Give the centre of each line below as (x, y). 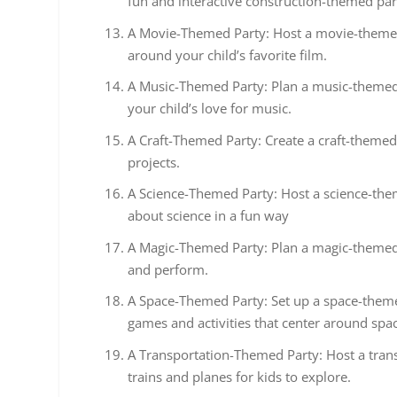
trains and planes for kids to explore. (240, 376)
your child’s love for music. (210, 109)
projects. (154, 162)
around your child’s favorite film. (228, 54)
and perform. (168, 269)
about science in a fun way (209, 216)
